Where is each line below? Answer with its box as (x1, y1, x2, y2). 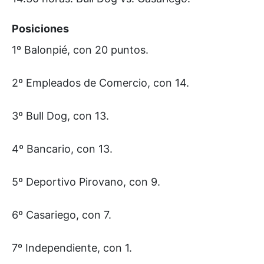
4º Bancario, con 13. (12, 142, 113, 155)
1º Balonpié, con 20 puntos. (12, 43, 148, 56)
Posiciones (12, 22, 69, 35)
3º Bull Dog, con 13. (12, 109, 109, 122)
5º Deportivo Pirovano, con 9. (12, 175, 160, 188)
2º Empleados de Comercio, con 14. (12, 76, 189, 89)
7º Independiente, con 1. (12, 241, 132, 254)
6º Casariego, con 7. (12, 208, 111, 221)
